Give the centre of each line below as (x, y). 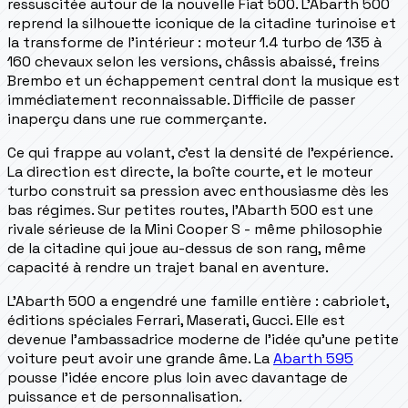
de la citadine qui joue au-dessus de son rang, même (187, 248)
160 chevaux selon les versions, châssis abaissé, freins (194, 61)
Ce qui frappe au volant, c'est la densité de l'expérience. (200, 152)
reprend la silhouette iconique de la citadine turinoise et (202, 23)
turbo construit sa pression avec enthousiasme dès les (198, 190)
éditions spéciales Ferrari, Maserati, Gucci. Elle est (176, 320)
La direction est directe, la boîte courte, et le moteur (190, 171)
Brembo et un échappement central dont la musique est (204, 80)
